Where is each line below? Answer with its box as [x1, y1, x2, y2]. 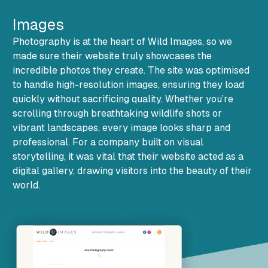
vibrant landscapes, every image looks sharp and [13, 121, 231, 133]
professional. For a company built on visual [13, 136, 204, 148]
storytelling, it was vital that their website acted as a [13, 150, 244, 162]
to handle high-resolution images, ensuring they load [13, 78, 245, 90]
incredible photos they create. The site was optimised [13, 64, 250, 76]
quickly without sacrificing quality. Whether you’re [13, 93, 234, 105]
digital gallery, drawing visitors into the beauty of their [13, 165, 252, 176]
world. [13, 179, 41, 191]
